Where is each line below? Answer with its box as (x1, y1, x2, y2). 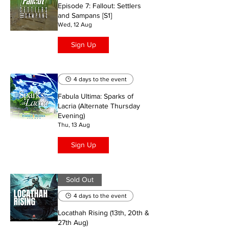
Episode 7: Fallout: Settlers (58, 1, 141, 10)
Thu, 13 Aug (58, 121, 90, 128)
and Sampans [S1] (58, 11, 112, 19)
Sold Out (66, 175, 94, 184)
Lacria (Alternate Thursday (58, 101, 140, 110)
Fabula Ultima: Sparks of (58, 91, 133, 100)
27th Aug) (58, 218, 88, 226)
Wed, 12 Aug (58, 20, 92, 28)
